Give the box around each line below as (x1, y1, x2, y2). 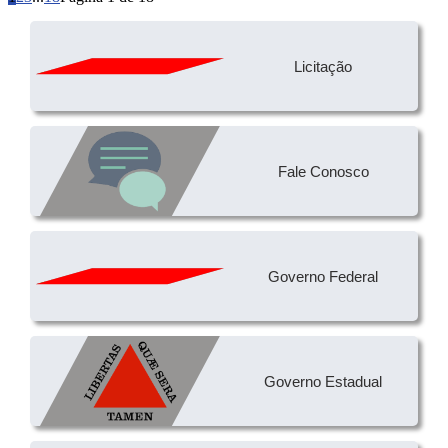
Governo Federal (268, 267, 379, 285)
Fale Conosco (277, 162, 369, 180)
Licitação (294, 57, 353, 75)
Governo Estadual (264, 372, 383, 390)
